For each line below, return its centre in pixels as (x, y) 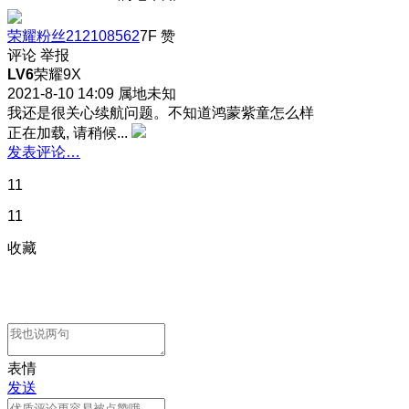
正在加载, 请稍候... (68, 132)
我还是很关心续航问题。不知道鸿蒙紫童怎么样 (161, 112)
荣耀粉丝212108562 (73, 36)
